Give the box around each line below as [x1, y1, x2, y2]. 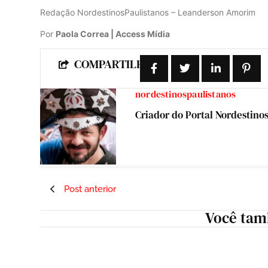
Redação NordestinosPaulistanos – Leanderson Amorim [40, 7, 255, 18]
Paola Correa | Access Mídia [56, 28, 170, 39]
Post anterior [64, 184, 116, 195]
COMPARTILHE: [74, 56, 156, 73]
